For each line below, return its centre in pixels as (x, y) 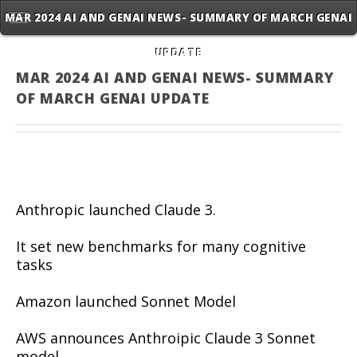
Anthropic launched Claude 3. (116, 210)
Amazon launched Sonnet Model (126, 302)
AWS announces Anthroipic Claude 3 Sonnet (166, 338)
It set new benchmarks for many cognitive (161, 247)
